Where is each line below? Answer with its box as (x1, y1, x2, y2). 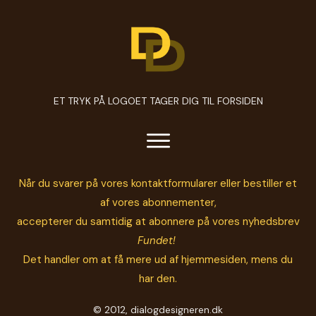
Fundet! (138, 233, 178, 248)
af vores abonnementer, (99, 195, 217, 209)
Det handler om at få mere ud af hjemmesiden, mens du (23, 253, 293, 267)
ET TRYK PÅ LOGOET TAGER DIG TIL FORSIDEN (53, 95, 263, 108)
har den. (139, 272, 177, 286)
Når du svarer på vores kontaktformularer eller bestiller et (19, 176, 297, 190)
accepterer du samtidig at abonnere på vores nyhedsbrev (16, 214, 300, 229)
